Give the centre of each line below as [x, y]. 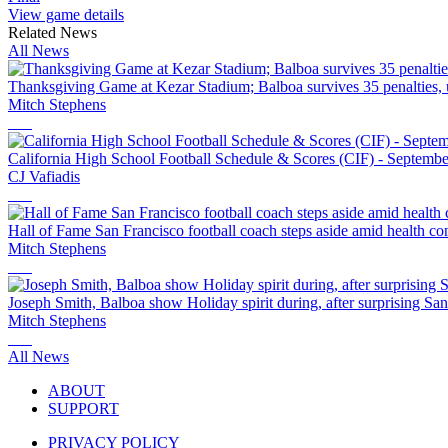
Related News [52, 33]
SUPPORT [83, 409]
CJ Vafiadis [44, 177]
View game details [66, 15]
